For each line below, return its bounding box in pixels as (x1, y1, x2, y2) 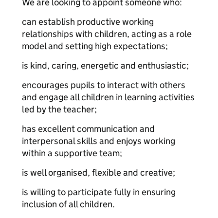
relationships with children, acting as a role (22, 28, 192, 39)
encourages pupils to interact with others (22, 79, 185, 91)
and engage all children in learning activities (22, 91, 195, 103)
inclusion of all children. (22, 199, 115, 210)
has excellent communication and (22, 123, 155, 134)
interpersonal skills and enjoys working (22, 135, 175, 146)
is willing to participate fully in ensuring (22, 186, 176, 198)
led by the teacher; (22, 104, 97, 115)
